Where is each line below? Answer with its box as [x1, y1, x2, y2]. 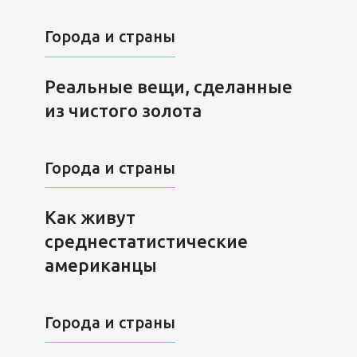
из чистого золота [44, 100, 202, 121]
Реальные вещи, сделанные [44, 76, 292, 97]
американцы [44, 255, 157, 276]
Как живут [44, 207, 135, 228]
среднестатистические [44, 231, 248, 252]
